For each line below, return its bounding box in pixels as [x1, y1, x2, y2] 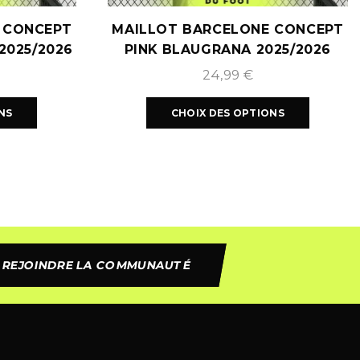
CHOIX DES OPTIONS [170, 106, 284, 119]
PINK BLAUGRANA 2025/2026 [124, 41, 332, 57]
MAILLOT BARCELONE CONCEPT [112, 21, 344, 37]
